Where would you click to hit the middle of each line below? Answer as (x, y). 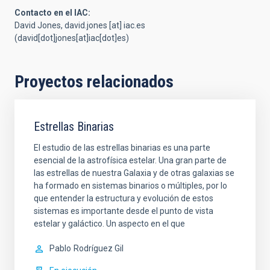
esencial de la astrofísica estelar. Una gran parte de (130, 161)
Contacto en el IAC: (52, 13)
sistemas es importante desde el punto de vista (124, 211)
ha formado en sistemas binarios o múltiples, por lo (130, 186)
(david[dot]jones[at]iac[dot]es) (72, 38)
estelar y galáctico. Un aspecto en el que (109, 224)
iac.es (134, 26)
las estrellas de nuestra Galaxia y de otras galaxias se (134, 173)
